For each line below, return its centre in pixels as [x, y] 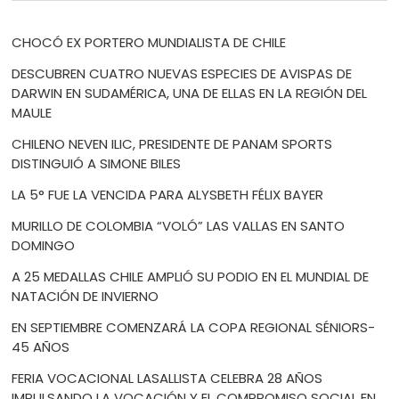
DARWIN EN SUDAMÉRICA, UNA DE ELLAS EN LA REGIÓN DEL [190, 94]
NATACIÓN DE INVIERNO [85, 297]
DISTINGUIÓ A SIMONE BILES [97, 164]
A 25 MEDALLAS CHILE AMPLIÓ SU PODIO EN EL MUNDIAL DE [191, 277]
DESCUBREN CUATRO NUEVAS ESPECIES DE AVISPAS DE [182, 74]
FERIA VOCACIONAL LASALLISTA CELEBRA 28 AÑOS [167, 379]
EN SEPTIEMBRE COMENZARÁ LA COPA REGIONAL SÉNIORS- [194, 328]
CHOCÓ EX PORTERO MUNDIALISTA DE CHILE [149, 43]
